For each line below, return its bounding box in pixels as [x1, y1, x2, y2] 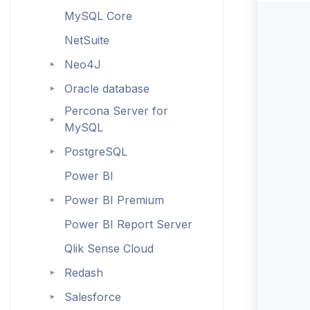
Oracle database [64, 81, 149, 95]
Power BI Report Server [64, 217, 192, 231]
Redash [64, 265, 103, 280]
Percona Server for [64, 104, 168, 118]
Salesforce [64, 289, 121, 304]
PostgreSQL [64, 144, 127, 158]
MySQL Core [64, 8, 132, 23]
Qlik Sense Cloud [64, 241, 154, 255]
